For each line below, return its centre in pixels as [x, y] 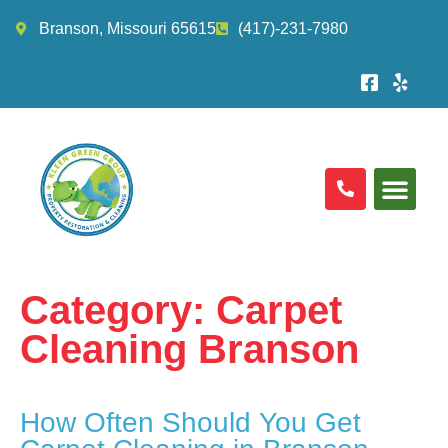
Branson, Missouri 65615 [127, 28]
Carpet [279, 309]
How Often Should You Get [190, 422]
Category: [118, 309]
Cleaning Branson [189, 348]
